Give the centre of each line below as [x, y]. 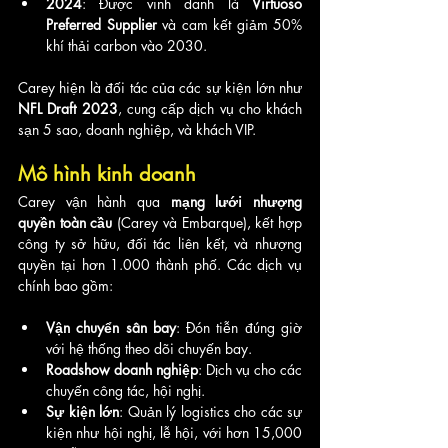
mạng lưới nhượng [236, 201]
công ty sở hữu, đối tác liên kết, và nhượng [160, 243]
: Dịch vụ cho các [250, 369]
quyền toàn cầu [65, 222]
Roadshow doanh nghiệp [122, 369]
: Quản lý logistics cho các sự [210, 411]
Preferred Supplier [101, 24]
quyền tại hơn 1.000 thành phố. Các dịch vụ [160, 264]
